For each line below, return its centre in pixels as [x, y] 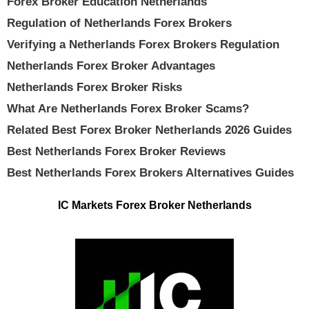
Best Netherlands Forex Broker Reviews [116, 151]
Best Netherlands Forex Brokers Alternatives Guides [150, 173]
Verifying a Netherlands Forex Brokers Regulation [143, 44]
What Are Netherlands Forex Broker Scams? [128, 109]
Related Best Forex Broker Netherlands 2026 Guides [149, 130]
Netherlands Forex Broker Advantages [111, 66]
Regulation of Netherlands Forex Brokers [119, 23]
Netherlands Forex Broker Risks [94, 87]
